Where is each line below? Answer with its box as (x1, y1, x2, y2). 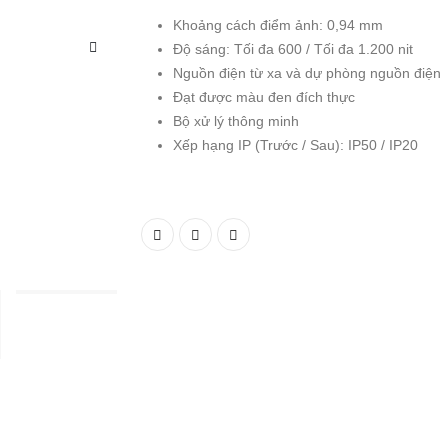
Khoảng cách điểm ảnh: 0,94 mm (173, 17, 383, 34)
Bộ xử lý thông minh (173, 113, 299, 130)
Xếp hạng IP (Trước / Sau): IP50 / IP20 (173, 137, 418, 154)
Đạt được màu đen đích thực (173, 89, 355, 106)
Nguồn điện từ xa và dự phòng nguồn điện (173, 65, 441, 82)
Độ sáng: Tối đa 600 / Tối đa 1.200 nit (173, 41, 413, 58)
